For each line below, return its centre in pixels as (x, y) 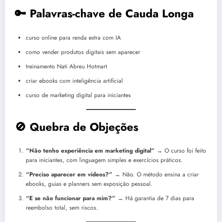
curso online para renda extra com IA (73, 37)
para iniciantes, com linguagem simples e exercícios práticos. (104, 160)
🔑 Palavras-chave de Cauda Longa (104, 14)
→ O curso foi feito (180, 151)
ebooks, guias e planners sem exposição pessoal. (89, 184)
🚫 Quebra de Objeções (77, 127)
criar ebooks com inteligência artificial (74, 81)
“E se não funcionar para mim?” (71, 198)
